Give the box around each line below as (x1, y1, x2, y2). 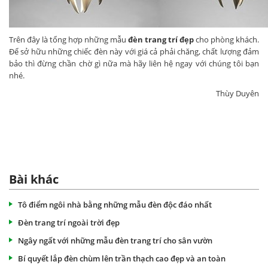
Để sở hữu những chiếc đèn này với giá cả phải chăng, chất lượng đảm (9, 45, 259, 57)
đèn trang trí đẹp (128, 33, 194, 45)
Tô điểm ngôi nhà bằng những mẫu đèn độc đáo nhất (18, 199, 212, 210)
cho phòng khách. (194, 33, 259, 45)
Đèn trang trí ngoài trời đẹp (18, 217, 120, 228)
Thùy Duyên (216, 87, 259, 99)
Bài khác (9, 170, 59, 187)
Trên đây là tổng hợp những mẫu (9, 33, 128, 45)
